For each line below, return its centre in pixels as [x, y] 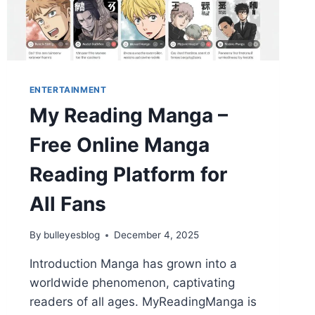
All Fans [67, 204]
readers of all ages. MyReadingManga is [143, 302]
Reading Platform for [128, 174]
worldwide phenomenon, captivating [132, 283]
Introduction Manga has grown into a [133, 264]
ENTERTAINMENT [68, 89]
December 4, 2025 [156, 235]
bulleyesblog [71, 235]
